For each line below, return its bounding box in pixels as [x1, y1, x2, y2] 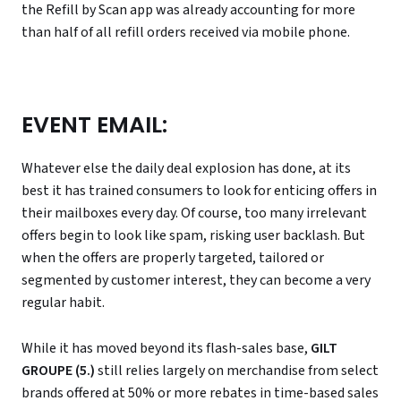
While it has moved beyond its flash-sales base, [21, 337, 311, 358]
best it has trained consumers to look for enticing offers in [21, 180, 377, 200]
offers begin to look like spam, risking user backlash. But [21, 225, 365, 245]
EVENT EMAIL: [21, 109, 167, 141]
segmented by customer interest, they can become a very [21, 269, 371, 290]
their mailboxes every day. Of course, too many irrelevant [21, 202, 367, 223]
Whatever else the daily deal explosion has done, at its [21, 158, 351, 178]
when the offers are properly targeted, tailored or [21, 247, 324, 268]
